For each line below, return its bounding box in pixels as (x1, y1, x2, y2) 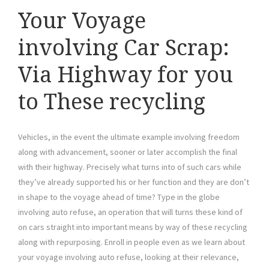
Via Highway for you (18, 62, 233, 88)
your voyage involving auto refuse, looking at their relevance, (18, 252, 239, 263)
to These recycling (18, 89, 205, 115)
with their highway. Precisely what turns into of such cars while (18, 162, 241, 173)
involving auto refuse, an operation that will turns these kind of (18, 207, 243, 218)
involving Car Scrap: (18, 35, 229, 61)
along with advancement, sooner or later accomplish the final (18, 147, 237, 158)
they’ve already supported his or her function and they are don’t (18, 177, 249, 188)
